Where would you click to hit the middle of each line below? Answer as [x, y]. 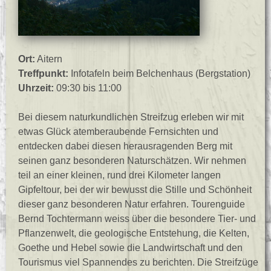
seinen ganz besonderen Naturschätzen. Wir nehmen [132, 160]
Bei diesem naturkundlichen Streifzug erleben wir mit [131, 117]
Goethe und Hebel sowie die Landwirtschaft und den [130, 247]
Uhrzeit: [36, 88]
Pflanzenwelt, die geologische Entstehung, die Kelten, [134, 233]
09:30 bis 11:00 [88, 88]
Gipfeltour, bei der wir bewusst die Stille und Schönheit [135, 189]
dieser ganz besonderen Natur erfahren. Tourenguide [132, 204]
